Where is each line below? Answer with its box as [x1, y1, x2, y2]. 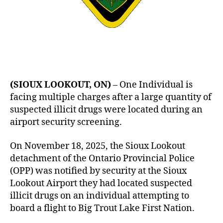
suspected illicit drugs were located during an [10, 104, 203, 115]
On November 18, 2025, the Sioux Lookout [10, 140, 185, 152]
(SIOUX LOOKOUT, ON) [10, 79, 111, 91]
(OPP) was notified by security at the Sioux [10, 165, 187, 177]
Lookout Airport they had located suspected [10, 177, 192, 189]
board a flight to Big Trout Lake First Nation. [10, 202, 195, 214]
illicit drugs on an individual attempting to [10, 190, 189, 202]
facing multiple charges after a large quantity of [10, 92, 212, 103]
